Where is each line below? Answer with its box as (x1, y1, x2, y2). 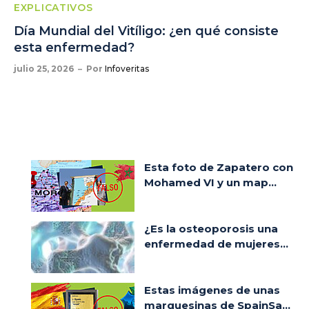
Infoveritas (105, 63, 149, 74)
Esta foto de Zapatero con (144, 160, 293, 174)
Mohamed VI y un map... (144, 175, 277, 189)
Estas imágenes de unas (144, 283, 280, 297)
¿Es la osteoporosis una (144, 221, 278, 235)
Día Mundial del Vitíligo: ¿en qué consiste (14, 23, 279, 39)
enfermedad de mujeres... (144, 237, 288, 250)
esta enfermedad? (14, 39, 138, 55)
